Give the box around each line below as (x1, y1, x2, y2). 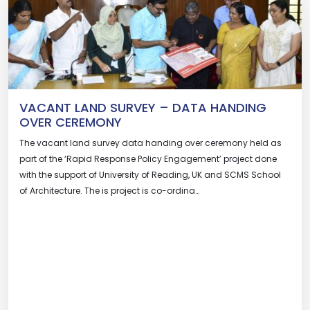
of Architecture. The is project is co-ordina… (19, 185, 199, 197)
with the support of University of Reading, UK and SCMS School (19, 169, 281, 181)
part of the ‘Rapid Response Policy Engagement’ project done (19, 153, 277, 165)
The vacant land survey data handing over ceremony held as (19, 137, 282, 149)
